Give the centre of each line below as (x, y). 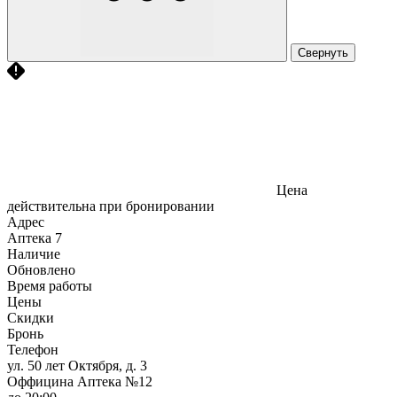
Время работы (50, 285)
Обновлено (41, 269)
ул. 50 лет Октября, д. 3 (77, 365)
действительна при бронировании (111, 206)
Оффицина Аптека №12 (80, 381)
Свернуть (323, 52)
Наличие (34, 253)
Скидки (31, 317)
